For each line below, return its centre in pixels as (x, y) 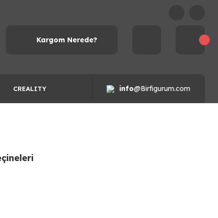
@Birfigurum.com (162, 88)
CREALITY (30, 88)
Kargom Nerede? (67, 40)
